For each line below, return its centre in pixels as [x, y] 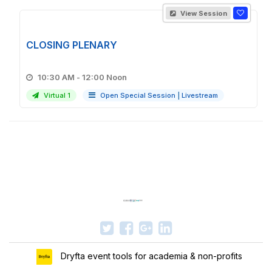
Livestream [200, 95]
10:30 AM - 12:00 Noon [104, 77]
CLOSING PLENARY [72, 45]
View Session [203, 13]
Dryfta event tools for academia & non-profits [150, 256]
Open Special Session [139, 95]
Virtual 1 [56, 95]
